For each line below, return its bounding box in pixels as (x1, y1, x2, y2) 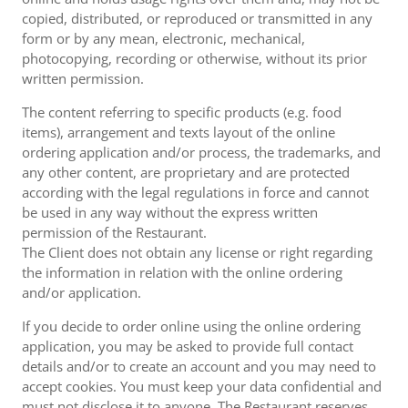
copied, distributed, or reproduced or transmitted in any (22, 9, 372, 27)
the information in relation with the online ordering (22, 263, 342, 281)
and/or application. (22, 283, 141, 301)
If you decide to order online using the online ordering (22, 317, 361, 335)
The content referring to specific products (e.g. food (22, 103, 342, 121)
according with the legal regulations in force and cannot (22, 183, 369, 201)
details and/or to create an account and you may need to (22, 357, 376, 375)
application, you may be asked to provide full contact (22, 337, 353, 355)
